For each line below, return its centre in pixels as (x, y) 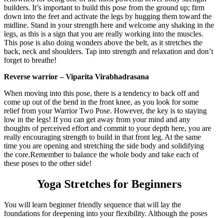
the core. (17, 155)
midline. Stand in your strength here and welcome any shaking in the (109, 25)
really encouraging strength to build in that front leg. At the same (102, 137)
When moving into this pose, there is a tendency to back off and (101, 93)
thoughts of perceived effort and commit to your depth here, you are (108, 128)
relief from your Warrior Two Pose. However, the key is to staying (105, 111)
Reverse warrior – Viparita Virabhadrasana (76, 77)
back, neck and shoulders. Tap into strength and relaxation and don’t (109, 52)
